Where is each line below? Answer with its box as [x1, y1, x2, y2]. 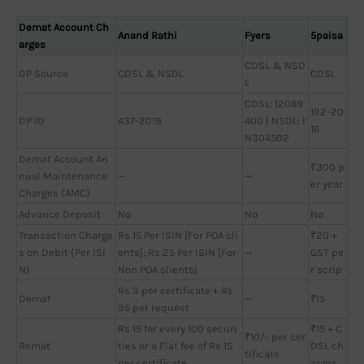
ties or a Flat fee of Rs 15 [118, 339, 232, 352]
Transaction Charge [19, 228, 113, 241]
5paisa [310, 28, 343, 41]
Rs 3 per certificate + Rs [118, 284, 233, 297]
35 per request [118, 301, 189, 314]
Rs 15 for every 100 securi [118, 322, 237, 335]
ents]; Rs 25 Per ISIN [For [118, 245, 236, 258]
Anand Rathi [118, 28, 177, 41]
